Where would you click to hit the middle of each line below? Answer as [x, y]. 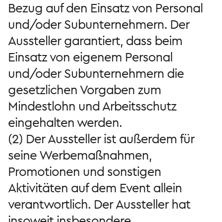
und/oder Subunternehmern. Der [99, 25]
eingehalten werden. [65, 123]
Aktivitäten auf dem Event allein [95, 188]
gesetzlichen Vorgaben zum [84, 90]
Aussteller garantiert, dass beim [95, 41]
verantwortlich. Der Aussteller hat [99, 204]
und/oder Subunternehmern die [96, 74]
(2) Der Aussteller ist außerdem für [101, 139]
